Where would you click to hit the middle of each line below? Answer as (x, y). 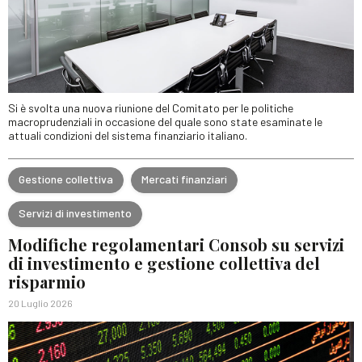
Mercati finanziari (184, 179)
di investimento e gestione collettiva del (164, 263)
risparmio (47, 281)
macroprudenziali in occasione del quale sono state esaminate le (165, 121)
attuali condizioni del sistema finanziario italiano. (128, 135)
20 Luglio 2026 (40, 303)
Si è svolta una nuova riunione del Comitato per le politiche (151, 107)
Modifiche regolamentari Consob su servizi (176, 244)
